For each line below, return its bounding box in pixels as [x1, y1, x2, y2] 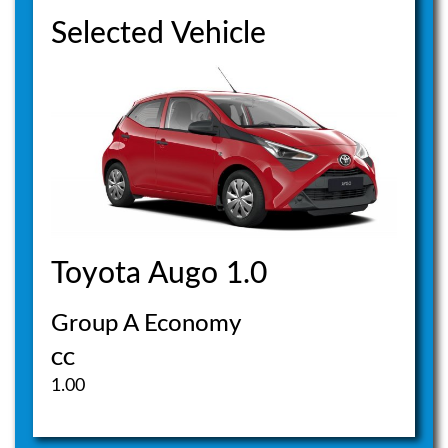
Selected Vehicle [51, 18, 267, 49]
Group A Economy [51, 312, 242, 337]
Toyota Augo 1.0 [51, 259, 268, 290]
